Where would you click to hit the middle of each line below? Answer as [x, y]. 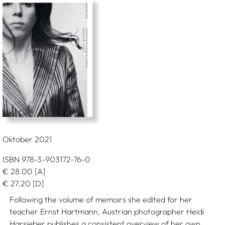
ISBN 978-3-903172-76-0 [46, 159]
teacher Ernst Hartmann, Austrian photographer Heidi [107, 211]
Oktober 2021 [27, 139]
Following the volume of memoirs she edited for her [101, 199]
